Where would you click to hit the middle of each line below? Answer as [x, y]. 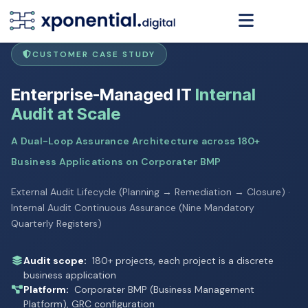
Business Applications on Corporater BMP [116, 161]
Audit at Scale [66, 113]
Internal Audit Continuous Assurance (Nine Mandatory [133, 207]
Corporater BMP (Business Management [163, 289]
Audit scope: [55, 260]
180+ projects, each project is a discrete [181, 260]
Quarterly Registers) [56, 223]
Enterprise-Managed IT [103, 94]
